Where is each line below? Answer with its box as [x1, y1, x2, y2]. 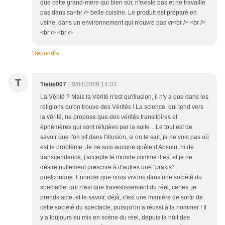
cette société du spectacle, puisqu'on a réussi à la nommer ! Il [40, 204, 206, 211]
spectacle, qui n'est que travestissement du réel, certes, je [40, 184, 196, 191]
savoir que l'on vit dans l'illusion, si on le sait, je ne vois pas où [40, 134, 209, 141]
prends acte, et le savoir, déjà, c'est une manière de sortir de [40, 194, 203, 201]
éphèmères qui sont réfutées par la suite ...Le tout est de [40, 124, 192, 131]
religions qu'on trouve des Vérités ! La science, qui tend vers [40, 103, 203, 110]
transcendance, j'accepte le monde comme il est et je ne [40, 154, 192, 161]
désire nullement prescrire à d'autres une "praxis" [40, 164, 174, 171]
